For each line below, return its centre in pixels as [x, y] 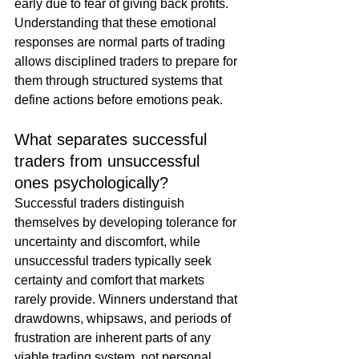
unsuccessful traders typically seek [115, 261]
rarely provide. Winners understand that [127, 300]
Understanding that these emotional [117, 23]
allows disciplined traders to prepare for [127, 62]
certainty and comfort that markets [111, 280]
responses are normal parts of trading [121, 42]
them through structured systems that [120, 81]
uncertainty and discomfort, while [109, 242]
